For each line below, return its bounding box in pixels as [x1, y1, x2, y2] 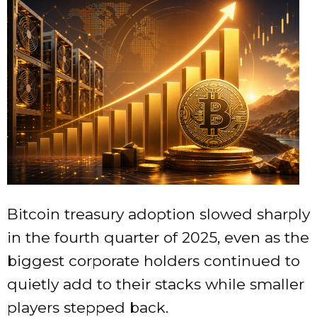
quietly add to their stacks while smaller [7, 275, 304, 294]
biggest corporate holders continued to [7, 252, 300, 270]
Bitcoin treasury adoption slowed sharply [7, 205, 310, 224]
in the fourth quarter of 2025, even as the [7, 229, 309, 247]
